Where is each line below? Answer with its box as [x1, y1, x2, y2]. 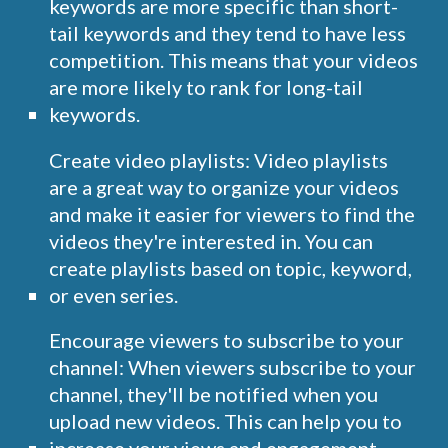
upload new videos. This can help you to [49, 409, 403, 434]
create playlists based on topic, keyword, [49, 255, 413, 280]
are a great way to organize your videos [49, 174, 400, 199]
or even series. [49, 282, 179, 307]
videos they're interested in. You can [49, 228, 374, 253]
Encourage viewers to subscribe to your [49, 328, 405, 353]
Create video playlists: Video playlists [49, 147, 389, 172]
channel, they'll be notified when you [49, 382, 379, 407]
